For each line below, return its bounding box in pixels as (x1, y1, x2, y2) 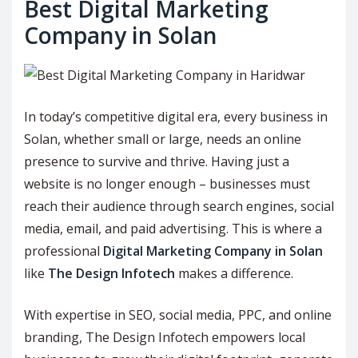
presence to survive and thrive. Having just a (24, 153, 289, 171)
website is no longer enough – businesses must (24, 175, 310, 193)
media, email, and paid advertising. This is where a (24, 220, 322, 238)
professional (24, 242, 103, 261)
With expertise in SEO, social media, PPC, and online (24, 306, 332, 324)
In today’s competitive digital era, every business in (24, 108, 328, 126)
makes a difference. (175, 265, 293, 283)
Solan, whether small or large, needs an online (24, 130, 301, 149)
